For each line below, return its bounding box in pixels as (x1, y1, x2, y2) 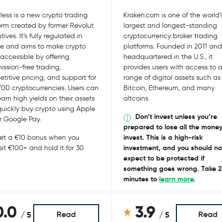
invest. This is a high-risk (123, 133, 203, 142)
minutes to (123, 174, 159, 184)
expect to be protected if (123, 154, 205, 163)
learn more (159, 174, 193, 184)
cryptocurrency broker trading (123, 32, 218, 40)
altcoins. (123, 94, 150, 103)
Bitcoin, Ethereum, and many (123, 84, 215, 92)
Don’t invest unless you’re (135, 112, 217, 121)
